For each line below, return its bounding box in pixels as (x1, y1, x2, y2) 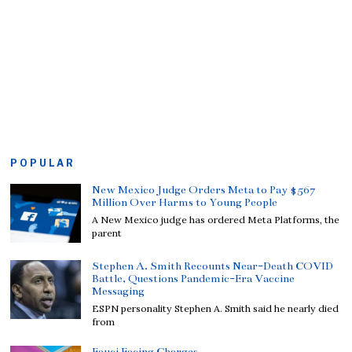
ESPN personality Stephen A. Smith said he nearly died (92, 302, 339, 314)
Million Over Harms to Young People (92, 195, 278, 209)
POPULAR (10, 156, 76, 169)
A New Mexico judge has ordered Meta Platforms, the (92, 213, 340, 225)
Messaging (92, 284, 145, 298)
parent (92, 226, 123, 239)
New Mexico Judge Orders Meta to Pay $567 (92, 182, 317, 196)
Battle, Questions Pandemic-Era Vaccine (92, 271, 295, 285)
